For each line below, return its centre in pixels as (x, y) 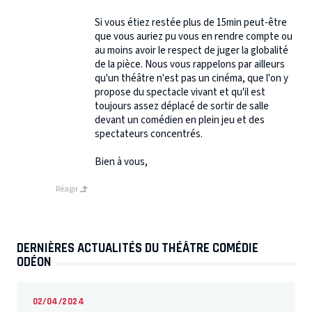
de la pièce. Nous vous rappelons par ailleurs (190, 65)
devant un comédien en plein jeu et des (180, 120)
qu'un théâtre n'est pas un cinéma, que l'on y (192, 79)
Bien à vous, (121, 162)
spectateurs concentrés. (149, 134)
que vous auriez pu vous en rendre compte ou (194, 37)
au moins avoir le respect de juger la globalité (192, 51)
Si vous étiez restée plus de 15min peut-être (191, 23)
